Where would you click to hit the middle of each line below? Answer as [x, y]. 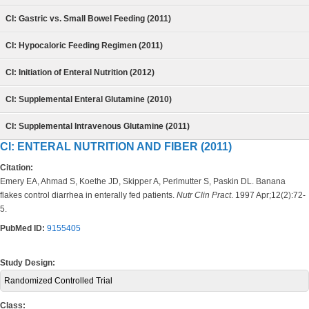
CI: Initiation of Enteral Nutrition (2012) [80, 72]
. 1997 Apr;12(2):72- [268, 195]
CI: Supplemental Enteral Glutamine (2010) [89, 99]
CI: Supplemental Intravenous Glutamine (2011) [98, 126]
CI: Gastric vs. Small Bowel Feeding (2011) [88, 19]
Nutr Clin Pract [204, 195]
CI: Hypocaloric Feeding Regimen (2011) [84, 46]
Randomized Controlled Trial [58, 281]
